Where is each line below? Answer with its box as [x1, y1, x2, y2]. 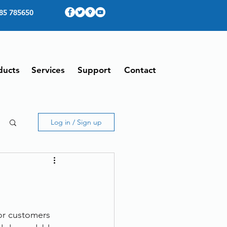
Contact [124, 65, 156, 75]
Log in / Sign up [51, 118, 102, 127]
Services [31, 65, 65, 75]
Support [77, 65, 111, 75]
